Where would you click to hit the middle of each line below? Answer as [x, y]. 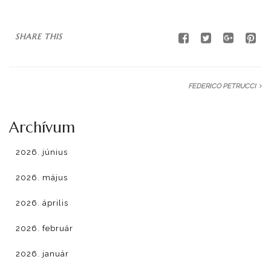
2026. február [44, 228]
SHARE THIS [39, 37]
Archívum [42, 127]
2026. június [42, 152]
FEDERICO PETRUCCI [222, 86]
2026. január [42, 254]
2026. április [42, 203]
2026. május [42, 178]
